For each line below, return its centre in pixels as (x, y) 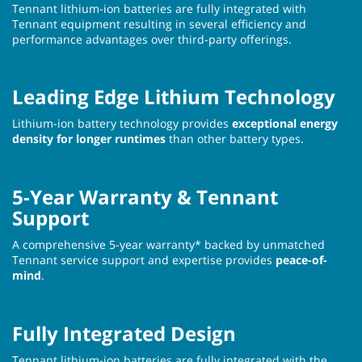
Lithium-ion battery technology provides (122, 123)
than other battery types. (235, 138)
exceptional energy (285, 123)
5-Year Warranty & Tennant (145, 196)
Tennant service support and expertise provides (144, 259)
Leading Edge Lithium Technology (174, 96)
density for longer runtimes (89, 138)
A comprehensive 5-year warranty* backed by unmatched (168, 244)
